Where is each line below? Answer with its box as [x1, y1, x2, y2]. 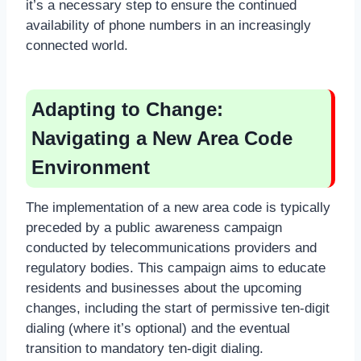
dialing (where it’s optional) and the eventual [26, 320, 290, 336]
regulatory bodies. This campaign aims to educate [26, 259, 326, 276]
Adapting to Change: [31, 98, 223, 120]
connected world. [26, 37, 128, 53]
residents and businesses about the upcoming [26, 280, 301, 296]
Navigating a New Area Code [31, 127, 293, 149]
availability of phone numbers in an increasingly [26, 17, 311, 33]
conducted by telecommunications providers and [26, 239, 317, 255]
